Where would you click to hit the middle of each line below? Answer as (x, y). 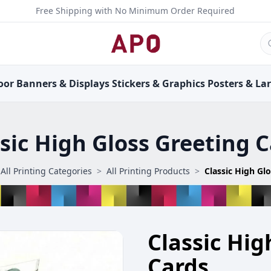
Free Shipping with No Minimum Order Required (135, 11)
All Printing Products (148, 171)
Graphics (184, 83)
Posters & (230, 83)
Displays (89, 83)
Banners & (41, 83)
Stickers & (136, 83)
